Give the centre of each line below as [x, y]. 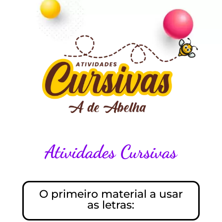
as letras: [111, 205]
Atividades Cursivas [111, 151]
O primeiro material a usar [111, 194]
